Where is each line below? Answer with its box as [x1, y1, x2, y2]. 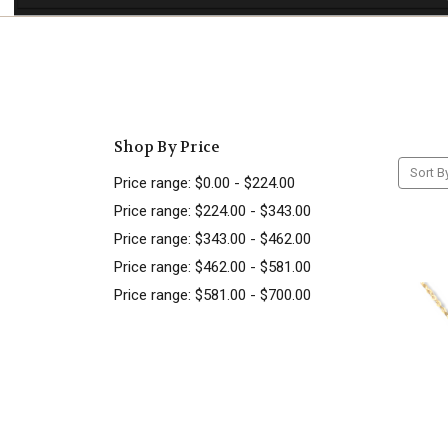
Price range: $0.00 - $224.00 [114, 174, 295, 193]
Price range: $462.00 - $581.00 [114, 258, 311, 277]
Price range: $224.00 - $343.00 [114, 202, 311, 221]
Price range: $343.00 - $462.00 [114, 230, 311, 249]
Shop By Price [114, 137, 221, 158]
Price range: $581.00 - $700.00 [114, 286, 311, 305]
